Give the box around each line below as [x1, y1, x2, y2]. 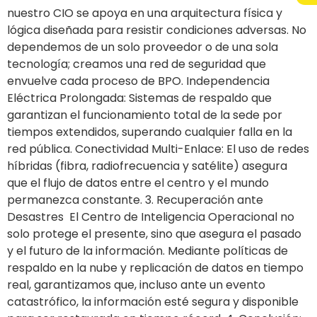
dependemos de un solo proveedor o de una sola [7, 38, 278, 55]
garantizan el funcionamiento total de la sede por [7, 106, 282, 123]
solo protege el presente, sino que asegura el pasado [7, 225, 301, 242]
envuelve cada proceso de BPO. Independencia [7, 72, 270, 89]
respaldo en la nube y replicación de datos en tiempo [7, 259, 304, 276]
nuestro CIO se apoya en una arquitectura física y [7, 4, 282, 21]
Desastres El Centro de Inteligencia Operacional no [7, 208, 294, 225]
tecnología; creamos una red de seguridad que [7, 55, 266, 72]
